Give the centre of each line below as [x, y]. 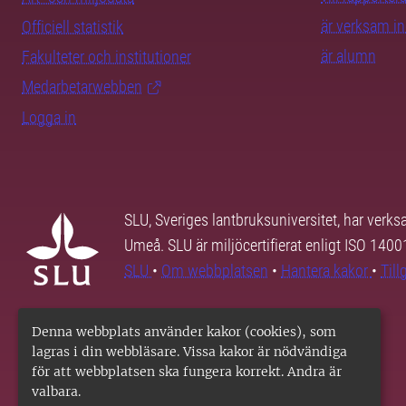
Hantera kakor [326, 271]
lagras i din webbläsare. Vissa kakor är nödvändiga [189, 352]
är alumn [348, 56]
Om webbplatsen [215, 271]
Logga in [49, 118]
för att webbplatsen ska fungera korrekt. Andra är [187, 372]
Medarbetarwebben [82, 87]
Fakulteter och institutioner [106, 57]
